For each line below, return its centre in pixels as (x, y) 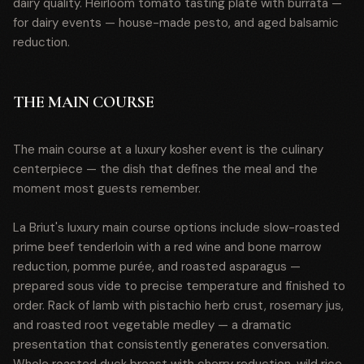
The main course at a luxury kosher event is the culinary (168, 149)
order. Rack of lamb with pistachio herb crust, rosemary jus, (178, 305)
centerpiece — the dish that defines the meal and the (165, 169)
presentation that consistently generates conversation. (171, 344)
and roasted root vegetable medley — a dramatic (152, 325)
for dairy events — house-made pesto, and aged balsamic (176, 23)
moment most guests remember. (107, 188)
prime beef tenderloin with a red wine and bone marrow (167, 247)
